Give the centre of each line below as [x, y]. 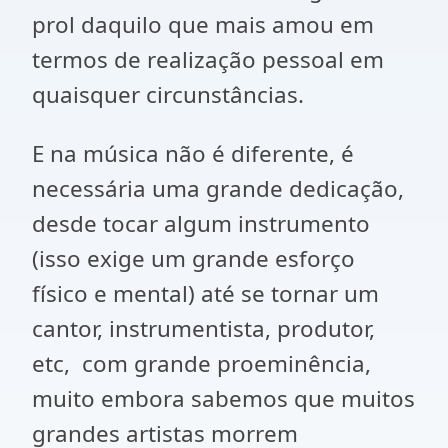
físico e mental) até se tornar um [205, 293]
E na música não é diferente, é [193, 153]
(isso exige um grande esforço [193, 258]
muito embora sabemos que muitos [223, 398]
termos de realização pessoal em [208, 59]
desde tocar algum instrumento [201, 223]
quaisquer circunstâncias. [168, 94]
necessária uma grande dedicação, [218, 188]
